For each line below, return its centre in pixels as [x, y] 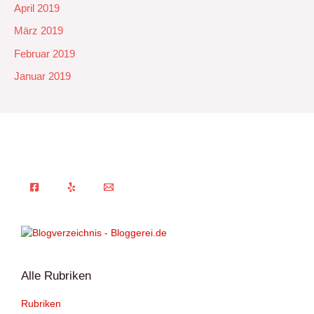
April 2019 [37, 8]
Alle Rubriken [56, 275]
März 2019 [39, 31]
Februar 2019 [45, 54]
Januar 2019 [42, 77]
